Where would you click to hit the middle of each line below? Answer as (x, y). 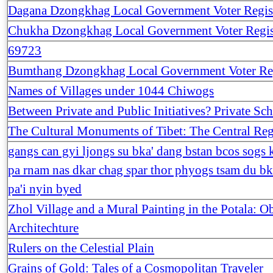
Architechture (44, 228)
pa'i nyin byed (45, 189)
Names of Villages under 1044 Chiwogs (111, 90)
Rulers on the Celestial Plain (81, 248)
